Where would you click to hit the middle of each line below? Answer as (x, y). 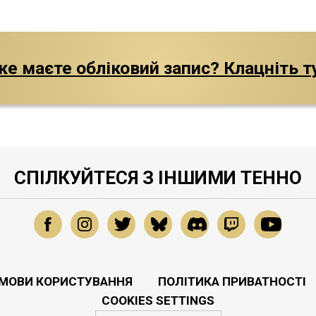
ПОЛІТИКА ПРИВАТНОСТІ (232, 282)
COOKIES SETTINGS (158, 301)
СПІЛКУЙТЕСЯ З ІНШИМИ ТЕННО (158, 178)
